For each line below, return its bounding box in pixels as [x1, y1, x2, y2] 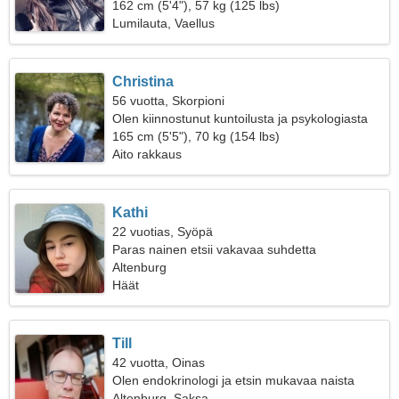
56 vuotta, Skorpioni [112, 94, 225, 108]
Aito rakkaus [112, 147, 183, 161]
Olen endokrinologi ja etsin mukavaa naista [112, 373, 355, 387]
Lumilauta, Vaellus [112, 16, 216, 30]
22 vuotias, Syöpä [112, 224, 214, 239]
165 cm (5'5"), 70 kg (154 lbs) [112, 129, 281, 143]
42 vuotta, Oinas [112, 355, 206, 370]
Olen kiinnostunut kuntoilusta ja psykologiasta [112, 111, 369, 126]
